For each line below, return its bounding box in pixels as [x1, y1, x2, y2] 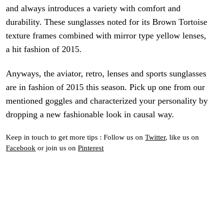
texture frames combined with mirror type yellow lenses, [6, 31, 207, 41]
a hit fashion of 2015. [6, 44, 82, 54]
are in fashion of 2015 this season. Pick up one [6, 82, 174, 92]
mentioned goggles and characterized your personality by [6, 96, 208, 106]
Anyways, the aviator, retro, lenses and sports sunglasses [6, 69, 207, 79]
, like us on [165, 132, 200, 141]
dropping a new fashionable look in [6, 109, 134, 120]
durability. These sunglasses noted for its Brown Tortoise [6, 17, 208, 27]
